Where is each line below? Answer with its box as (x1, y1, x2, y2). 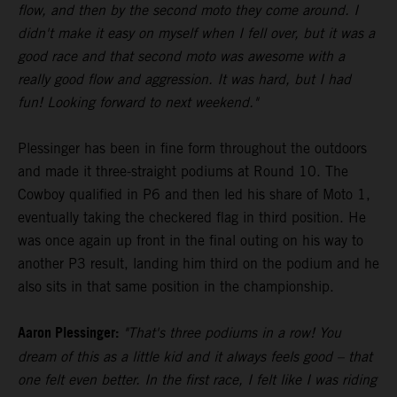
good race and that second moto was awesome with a (18, 48, 345, 66)
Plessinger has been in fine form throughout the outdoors (18, 140, 367, 158)
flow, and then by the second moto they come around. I (18, 2, 358, 19)
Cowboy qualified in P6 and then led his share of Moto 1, (18, 186, 370, 204)
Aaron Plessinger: (18, 320, 119, 348)
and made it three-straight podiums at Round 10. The (18, 163, 348, 181)
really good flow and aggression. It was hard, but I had (18, 71, 351, 89)
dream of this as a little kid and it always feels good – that (18, 348, 372, 366)
